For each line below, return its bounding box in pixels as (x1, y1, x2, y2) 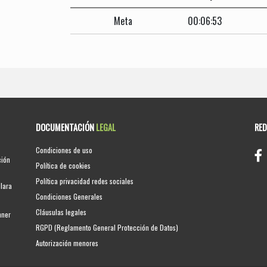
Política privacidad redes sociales (36, 175, 134, 186)
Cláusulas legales (36, 206, 87, 217)
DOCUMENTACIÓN (36, 120, 97, 133)
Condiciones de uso (36, 144, 93, 155)
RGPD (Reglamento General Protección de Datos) (36, 222, 179, 232)
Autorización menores (36, 237, 99, 248)
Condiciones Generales (36, 191, 103, 201)
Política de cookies (36, 160, 91, 170)
